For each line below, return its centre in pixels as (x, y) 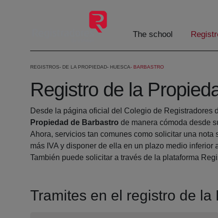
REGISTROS (45, 67)
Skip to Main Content (39, 9)
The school (153, 35)
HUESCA (120, 67)
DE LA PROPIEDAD (85, 67)
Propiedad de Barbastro (74, 123)
